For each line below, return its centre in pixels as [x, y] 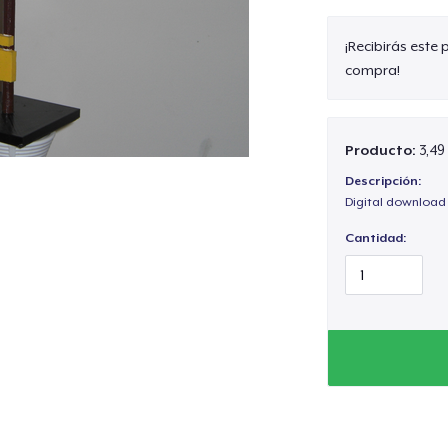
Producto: [381, 149]
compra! [372, 69]
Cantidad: [375, 237]
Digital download [395, 202]
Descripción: [382, 181]
